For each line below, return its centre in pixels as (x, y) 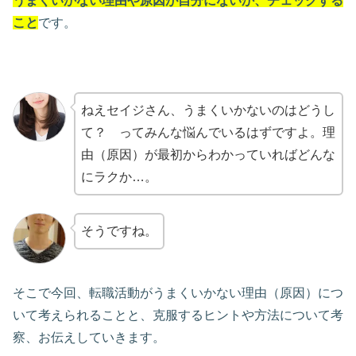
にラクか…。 (119, 177)
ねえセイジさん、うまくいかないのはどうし (208, 110)
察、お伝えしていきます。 (89, 337)
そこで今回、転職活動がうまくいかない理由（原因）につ (178, 292)
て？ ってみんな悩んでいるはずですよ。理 (208, 133)
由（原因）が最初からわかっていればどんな (208, 155)
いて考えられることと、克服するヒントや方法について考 (178, 315)
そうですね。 (119, 231)
